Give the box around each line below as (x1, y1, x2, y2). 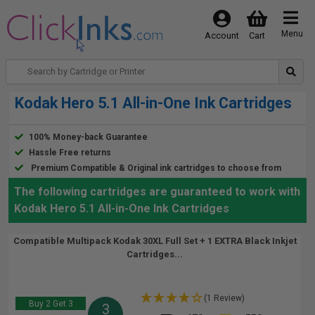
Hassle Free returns (29, 148, 111, 157)
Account (204, 30, 239, 41)
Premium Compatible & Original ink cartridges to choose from (31, 163, 281, 173)
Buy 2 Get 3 (28, 299, 73, 309)
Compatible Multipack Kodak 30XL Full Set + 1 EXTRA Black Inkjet (13, 236, 297, 246)
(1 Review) (204, 293, 245, 303)
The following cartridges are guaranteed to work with (14, 185, 300, 198)
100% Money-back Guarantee (29, 132, 148, 142)
